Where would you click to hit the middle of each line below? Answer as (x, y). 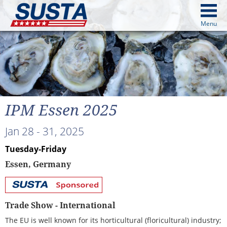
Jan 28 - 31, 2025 (45, 131)
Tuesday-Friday (36, 149)
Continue (113, 85)
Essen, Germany (38, 164)
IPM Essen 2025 (61, 110)
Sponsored (26, 194)
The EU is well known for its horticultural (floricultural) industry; (113, 220)
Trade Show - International (60, 205)
